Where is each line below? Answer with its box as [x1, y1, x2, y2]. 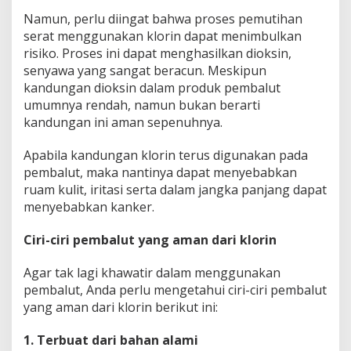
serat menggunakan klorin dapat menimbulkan [24, 27, 302, 45]
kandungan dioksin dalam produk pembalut [24, 78, 280, 96]
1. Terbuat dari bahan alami [24, 331, 198, 349]
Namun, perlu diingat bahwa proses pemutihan [24, 9, 302, 27]
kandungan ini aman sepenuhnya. [24, 113, 223, 131]
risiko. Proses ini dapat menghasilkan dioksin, [24, 44, 291, 62]
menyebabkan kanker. [24, 197, 154, 215]
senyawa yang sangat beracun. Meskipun [24, 61, 266, 79]
